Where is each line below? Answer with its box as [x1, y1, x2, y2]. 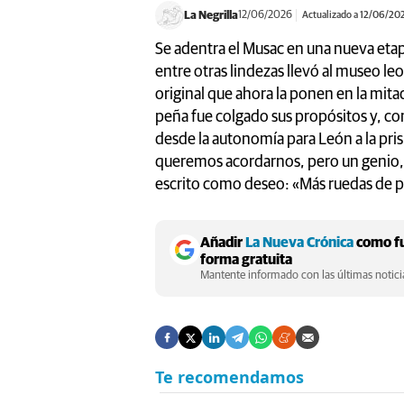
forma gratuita [200, 252, 292, 267]
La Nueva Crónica [245, 235, 353, 250]
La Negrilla [184, 9, 238, 22]
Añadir [200, 235, 245, 250]
